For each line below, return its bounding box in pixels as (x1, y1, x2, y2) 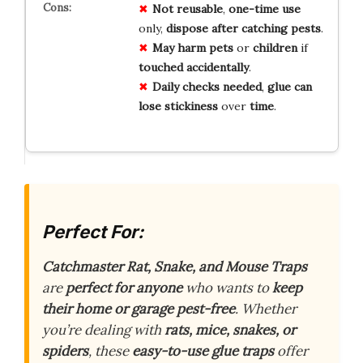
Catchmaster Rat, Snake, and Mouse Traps (42, 258, 307, 276)
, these (88, 342, 132, 361)
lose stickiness (138, 98, 218, 113)
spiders (42, 342, 88, 361)
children (252, 40, 297, 55)
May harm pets (152, 40, 233, 55)
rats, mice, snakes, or (164, 321, 296, 340)
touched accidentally (138, 59, 249, 75)
